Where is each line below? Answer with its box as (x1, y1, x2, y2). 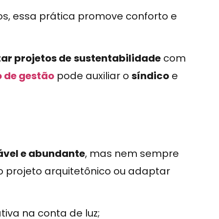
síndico (131, 69, 169, 83)
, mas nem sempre (85, 146, 179, 160)
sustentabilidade (74, 51, 161, 66)
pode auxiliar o (54, 69, 131, 83)
